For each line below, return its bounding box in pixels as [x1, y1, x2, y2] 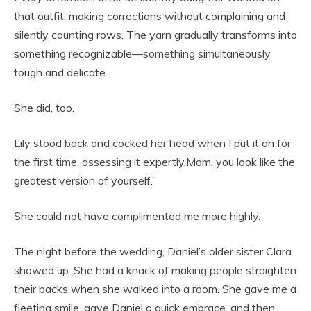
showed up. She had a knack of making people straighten [14, 263, 296, 278]
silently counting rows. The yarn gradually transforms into [14, 28, 297, 42]
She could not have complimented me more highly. [14, 209, 260, 224]
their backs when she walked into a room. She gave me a [14, 282, 296, 296]
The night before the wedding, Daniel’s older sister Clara [14, 244, 292, 259]
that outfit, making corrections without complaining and [14, 9, 285, 24]
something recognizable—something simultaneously [14, 47, 271, 61]
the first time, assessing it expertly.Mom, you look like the [14, 155, 295, 169]
